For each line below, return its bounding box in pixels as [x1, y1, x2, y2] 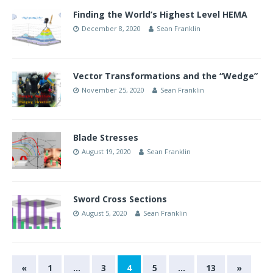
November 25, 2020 [82, 85, 144, 94]
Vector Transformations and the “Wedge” [73, 69, 258, 82]
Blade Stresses [73, 131, 138, 143]
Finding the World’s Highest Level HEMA [73, 8, 247, 20]
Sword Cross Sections [73, 193, 167, 205]
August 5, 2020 [82, 208, 127, 218]
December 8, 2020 [82, 23, 141, 33]
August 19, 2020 [82, 146, 131, 156]
